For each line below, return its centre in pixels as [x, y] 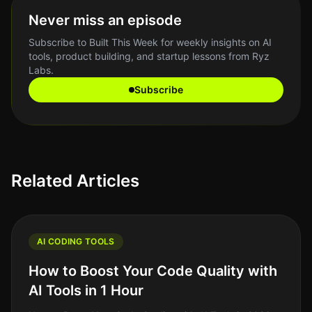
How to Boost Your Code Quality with [153, 271]
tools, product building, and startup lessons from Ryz [149, 56]
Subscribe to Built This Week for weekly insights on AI [150, 42]
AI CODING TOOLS [76, 241]
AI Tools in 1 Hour [86, 290]
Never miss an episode [105, 20]
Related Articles [75, 181]
